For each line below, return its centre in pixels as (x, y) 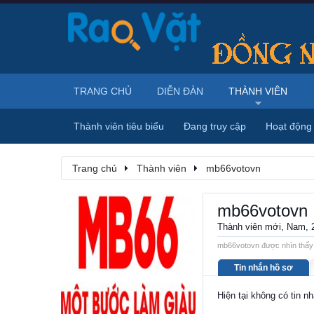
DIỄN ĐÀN (180, 91)
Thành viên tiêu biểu (119, 126)
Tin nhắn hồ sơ (264, 268)
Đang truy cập (215, 126)
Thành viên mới (249, 227)
